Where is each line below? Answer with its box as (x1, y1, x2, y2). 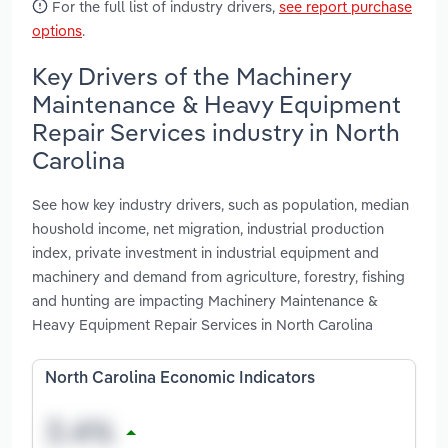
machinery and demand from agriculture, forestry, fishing (32, 267, 405, 287)
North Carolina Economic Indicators (45, 371, 315, 388)
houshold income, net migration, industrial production (32, 219, 384, 239)
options (32, 20, 82, 40)
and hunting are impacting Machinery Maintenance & (32, 291, 378, 311)
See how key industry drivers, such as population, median (32, 195, 409, 215)
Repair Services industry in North (32, 116, 400, 147)
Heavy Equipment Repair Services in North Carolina (32, 315, 373, 335)
